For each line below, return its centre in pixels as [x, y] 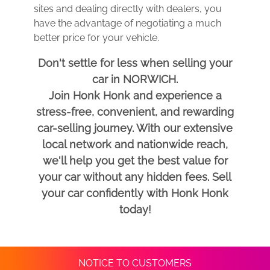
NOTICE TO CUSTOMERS [135, 263]
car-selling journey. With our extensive [135, 128]
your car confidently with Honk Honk [135, 193]
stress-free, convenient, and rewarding [135, 112]
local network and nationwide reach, [135, 144]
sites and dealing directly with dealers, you [128, 9]
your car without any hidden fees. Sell [135, 177]
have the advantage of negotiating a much [127, 23]
